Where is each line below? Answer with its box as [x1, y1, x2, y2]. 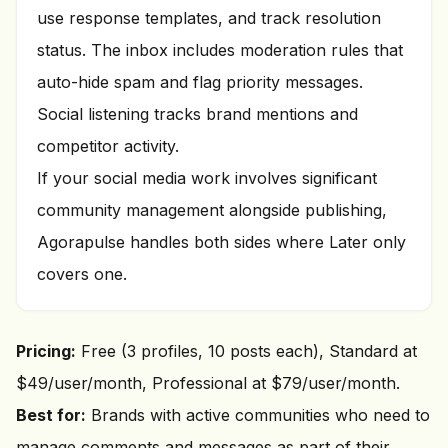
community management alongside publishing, [37, 200, 387, 220]
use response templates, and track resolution [37, 8, 381, 28]
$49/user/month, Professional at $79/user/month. [16, 373, 400, 393]
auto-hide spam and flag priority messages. [37, 72, 363, 92]
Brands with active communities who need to [86, 405, 430, 425]
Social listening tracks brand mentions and [37, 104, 358, 124]
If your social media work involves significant [37, 168, 377, 188]
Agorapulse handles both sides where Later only [37, 232, 406, 252]
